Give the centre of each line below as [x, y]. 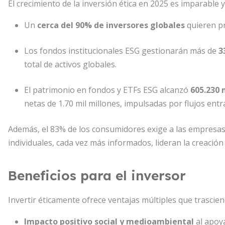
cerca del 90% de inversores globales [111, 25]
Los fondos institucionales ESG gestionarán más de [121, 51]
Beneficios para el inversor [97, 176]
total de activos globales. [70, 64]
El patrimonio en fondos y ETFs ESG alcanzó [107, 90]
